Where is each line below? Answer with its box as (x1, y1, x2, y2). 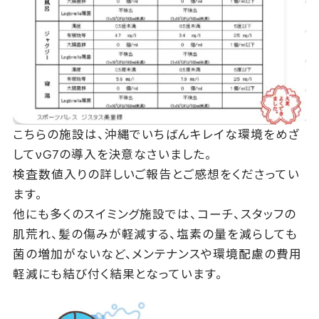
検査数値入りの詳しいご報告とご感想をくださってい (12, 165, 300, 183)
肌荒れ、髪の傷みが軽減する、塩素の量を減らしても (12, 225, 298, 243)
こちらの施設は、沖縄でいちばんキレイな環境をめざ (12, 125, 300, 143)
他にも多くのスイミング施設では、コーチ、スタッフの (12, 205, 296, 223)
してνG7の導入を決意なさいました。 (12, 145, 213, 163)
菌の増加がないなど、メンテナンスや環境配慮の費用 (12, 245, 302, 263)
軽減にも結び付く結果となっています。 (12, 265, 224, 283)
